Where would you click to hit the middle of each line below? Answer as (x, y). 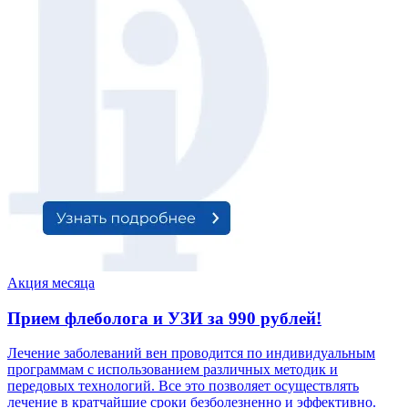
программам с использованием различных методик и (173, 370)
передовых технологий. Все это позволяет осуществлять (183, 386)
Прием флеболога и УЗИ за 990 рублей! (164, 318)
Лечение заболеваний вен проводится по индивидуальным (191, 353)
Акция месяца (51, 282)
